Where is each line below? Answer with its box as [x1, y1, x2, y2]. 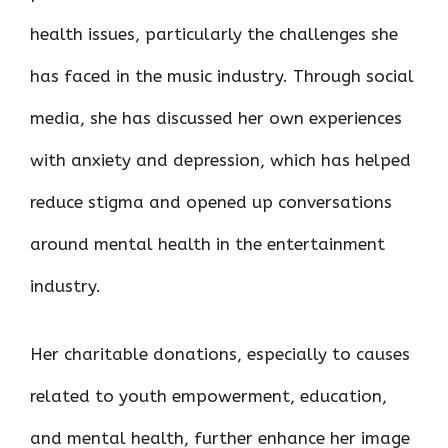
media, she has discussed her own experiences [30, 108, 402, 128]
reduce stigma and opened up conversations [30, 192, 392, 212]
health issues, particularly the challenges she [30, 24, 398, 44]
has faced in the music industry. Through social [30, 66, 414, 86]
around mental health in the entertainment [30, 234, 385, 254]
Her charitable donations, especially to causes [30, 343, 410, 364]
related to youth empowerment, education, [30, 385, 387, 406]
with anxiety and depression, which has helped [30, 150, 411, 170]
